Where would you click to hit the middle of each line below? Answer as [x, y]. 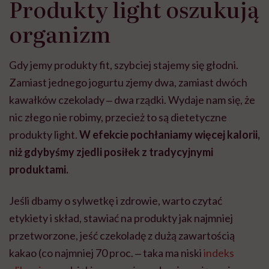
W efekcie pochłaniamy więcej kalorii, [170, 134]
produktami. [39, 169]
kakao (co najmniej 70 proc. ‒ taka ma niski [106, 252]
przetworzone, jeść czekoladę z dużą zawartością [122, 235]
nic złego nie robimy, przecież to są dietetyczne [118, 117]
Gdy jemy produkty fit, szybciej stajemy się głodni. [124, 65]
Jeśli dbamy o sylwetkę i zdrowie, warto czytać [116, 200]
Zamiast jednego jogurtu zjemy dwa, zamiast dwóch [128, 82]
